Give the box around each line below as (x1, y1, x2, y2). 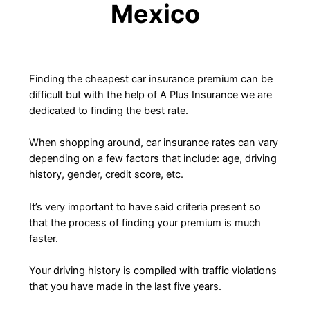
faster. (28, 232, 58, 245)
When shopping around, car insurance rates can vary (28, 136, 278, 149)
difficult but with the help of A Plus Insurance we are (28, 89, 272, 102)
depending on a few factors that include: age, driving (28, 152, 277, 165)
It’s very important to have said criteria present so (28, 200, 261, 213)
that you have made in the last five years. (28, 280, 221, 293)
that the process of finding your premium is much (28, 216, 261, 229)
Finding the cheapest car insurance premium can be (28, 73, 273, 86)
